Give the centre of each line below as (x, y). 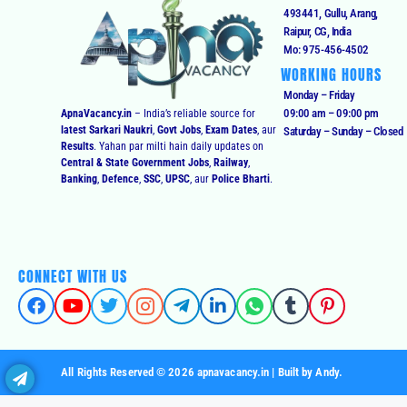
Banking (79, 179)
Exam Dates (232, 129)
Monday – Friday (319, 94)
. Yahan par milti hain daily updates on (179, 146)
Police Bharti (241, 179)
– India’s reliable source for (194, 113)
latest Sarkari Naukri (107, 129)
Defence (121, 179)
